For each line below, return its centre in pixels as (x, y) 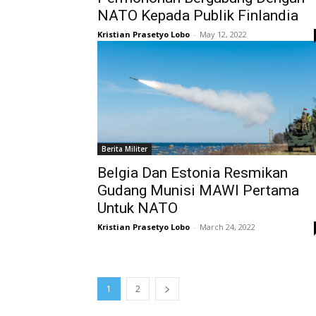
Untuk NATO (138, 208)
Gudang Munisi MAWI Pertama (198, 190)
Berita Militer (124, 149)
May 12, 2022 (223, 34)
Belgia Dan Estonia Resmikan (193, 173)
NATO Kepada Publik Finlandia (198, 16)
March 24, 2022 (227, 227)
